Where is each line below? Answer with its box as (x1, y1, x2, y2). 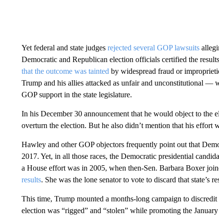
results (21, 175, 41, 184)
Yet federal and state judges (21, 44, 108, 52)
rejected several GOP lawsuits (107, 44, 201, 52)
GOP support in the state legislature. (21, 90, 132, 99)
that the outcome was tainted (21, 67, 111, 75)
